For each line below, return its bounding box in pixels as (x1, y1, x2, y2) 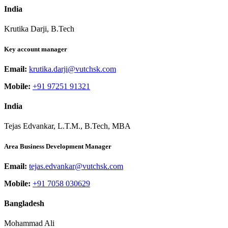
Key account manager (4, 45, 67, 53)
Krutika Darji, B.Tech (4, 24, 74, 34)
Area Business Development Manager (4, 142, 111, 150)
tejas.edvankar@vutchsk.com (29, 161, 123, 170)
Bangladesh (4, 198, 44, 208)
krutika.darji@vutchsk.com (29, 64, 116, 73)
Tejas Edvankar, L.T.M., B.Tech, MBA (4, 122, 131, 131)
